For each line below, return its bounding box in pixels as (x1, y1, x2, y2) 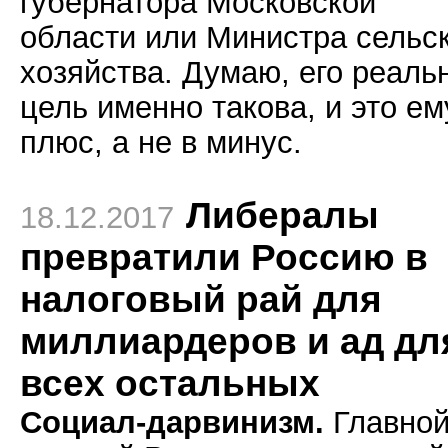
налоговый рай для (20, 279, 382, 320)
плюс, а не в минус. (20, 125, 302, 159)
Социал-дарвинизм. (20, 405, 324, 439)
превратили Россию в (20, 237, 428, 278)
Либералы (186, 195, 379, 236)
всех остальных (20, 363, 320, 404)
